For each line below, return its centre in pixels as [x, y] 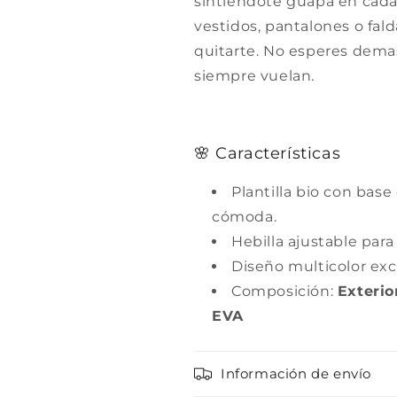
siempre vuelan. [254, 75]
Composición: [284, 291]
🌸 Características [268, 153]
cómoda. [245, 216]
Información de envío [296, 373]
